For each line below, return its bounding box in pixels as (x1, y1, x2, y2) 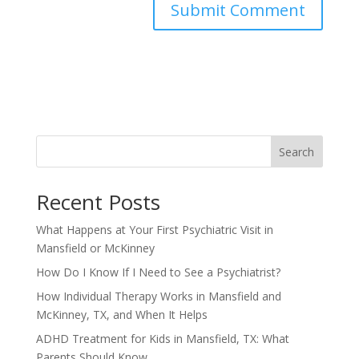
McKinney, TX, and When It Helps (35, 306, 208, 322)
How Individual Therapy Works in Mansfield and (35, 288, 281, 304)
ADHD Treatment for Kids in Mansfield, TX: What (35, 330, 289, 346)
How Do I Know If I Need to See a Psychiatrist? (35, 264, 280, 280)
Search (279, 143, 315, 159)
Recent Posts (35, 187, 160, 216)
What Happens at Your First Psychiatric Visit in (35, 221, 273, 237)
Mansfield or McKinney (35, 240, 155, 256)
